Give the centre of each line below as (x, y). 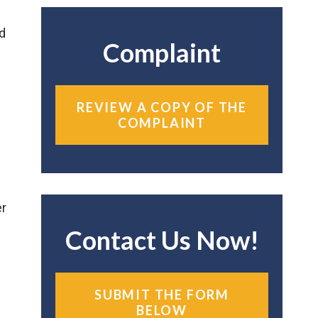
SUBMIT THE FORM (161, 295)
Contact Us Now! (162, 240)
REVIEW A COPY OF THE (161, 107)
